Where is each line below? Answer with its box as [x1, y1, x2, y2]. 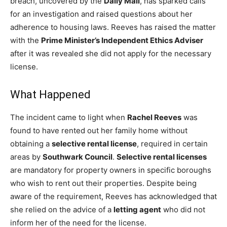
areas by [10, 152, 43, 162]
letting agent [113, 205, 161, 214]
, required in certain [137, 139, 208, 148]
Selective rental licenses [117, 152, 207, 162]
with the [10, 35, 41, 45]
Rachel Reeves [127, 112, 181, 122]
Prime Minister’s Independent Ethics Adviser [41, 35, 203, 45]
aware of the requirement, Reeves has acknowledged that [10, 192, 217, 201]
